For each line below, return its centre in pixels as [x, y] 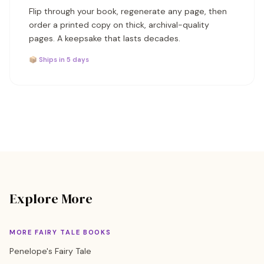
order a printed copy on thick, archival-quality [119, 25]
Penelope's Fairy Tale [50, 251]
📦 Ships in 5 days [59, 60]
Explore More [51, 199]
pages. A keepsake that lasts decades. [105, 38]
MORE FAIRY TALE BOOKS [60, 232]
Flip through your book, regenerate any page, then [128, 11]
